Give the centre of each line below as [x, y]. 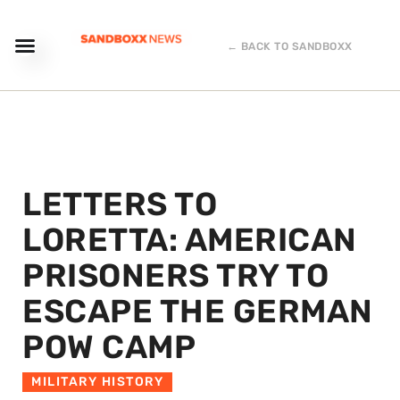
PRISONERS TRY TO [175, 275]
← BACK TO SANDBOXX [289, 46]
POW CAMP [109, 347]
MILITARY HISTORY [97, 382]
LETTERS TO [120, 204]
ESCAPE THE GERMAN [198, 311]
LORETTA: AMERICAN [190, 240]
